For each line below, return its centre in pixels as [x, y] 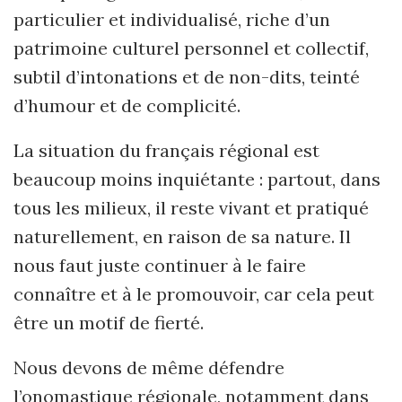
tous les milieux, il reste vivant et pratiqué [191, 208]
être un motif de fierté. [109, 323]
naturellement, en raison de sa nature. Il [182, 236]
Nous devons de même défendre [149, 367]
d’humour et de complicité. [127, 105]
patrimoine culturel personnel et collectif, [191, 48]
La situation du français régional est [166, 150]
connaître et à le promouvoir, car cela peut [194, 294]
